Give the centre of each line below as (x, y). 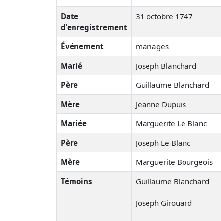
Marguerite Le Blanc (171, 123)
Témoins (76, 181)
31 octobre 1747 (164, 16)
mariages (152, 46)
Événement (82, 46)
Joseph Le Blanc (163, 142)
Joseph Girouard (164, 203)
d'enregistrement (94, 27)
